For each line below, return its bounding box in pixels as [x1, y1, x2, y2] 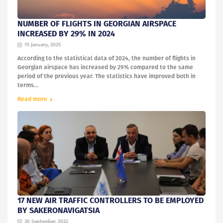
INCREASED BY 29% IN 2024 [17, 29, 115, 39]
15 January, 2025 [24, 42, 61, 48]
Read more [17, 96, 47, 103]
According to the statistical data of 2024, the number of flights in [17, 55, 196, 62]
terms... [17, 82, 38, 89]
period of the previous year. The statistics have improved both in [17, 73, 196, 80]
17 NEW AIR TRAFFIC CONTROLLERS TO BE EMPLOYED [17, 196, 204, 206]
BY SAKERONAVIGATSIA [17, 206, 100, 216]
